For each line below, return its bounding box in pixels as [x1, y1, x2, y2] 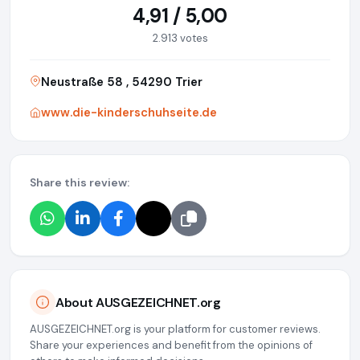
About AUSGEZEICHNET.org [55, 293, 221, 311]
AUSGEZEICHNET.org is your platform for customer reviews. [30, 322, 321, 337]
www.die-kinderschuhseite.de [41, 104, 217, 121]
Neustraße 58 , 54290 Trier [41, 74, 202, 91]
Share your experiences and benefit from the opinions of [30, 338, 313, 353]
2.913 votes [152, 31, 208, 46]
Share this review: [30, 175, 129, 190]
